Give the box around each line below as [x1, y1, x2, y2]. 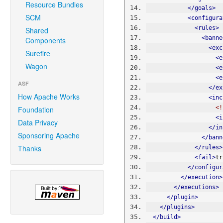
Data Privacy [18, 117, 58, 127]
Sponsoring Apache [18, 130, 80, 140]
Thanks [18, 143, 41, 153]
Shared [25, 25, 48, 35]
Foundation [18, 105, 54, 114]
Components [25, 35, 66, 45]
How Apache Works [18, 92, 80, 102]
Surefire [25, 48, 50, 58]
